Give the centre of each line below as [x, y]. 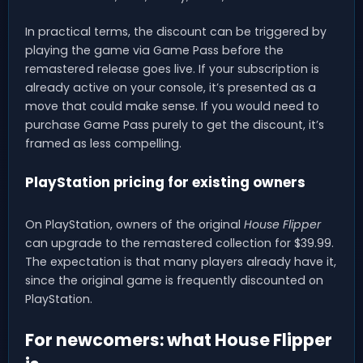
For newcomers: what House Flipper [179, 340]
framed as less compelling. [103, 143]
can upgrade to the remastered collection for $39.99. [179, 243]
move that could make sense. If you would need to [172, 106]
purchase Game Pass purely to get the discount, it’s [175, 124]
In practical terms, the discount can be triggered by [176, 31]
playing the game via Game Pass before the [154, 50]
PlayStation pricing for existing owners [165, 182]
